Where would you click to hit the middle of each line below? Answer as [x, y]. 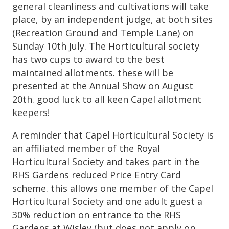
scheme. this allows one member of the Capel [113, 188]
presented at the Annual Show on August [103, 86]
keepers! [31, 112]
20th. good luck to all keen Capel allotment [107, 99]
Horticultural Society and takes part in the [106, 161]
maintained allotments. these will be [93, 72]
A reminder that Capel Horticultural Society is [113, 135]
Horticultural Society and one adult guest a [107, 201]
